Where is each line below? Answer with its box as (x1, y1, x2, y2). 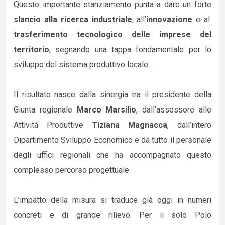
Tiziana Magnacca (83, 120, 167, 130)
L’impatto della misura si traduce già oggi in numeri (14, 195, 211, 205)
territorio (14, 45, 49, 54)
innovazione (146, 15, 193, 24)
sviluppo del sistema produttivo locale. (14, 60, 150, 69)
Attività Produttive (14, 120, 83, 130)
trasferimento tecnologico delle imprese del (14, 30, 211, 39)
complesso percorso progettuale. (14, 165, 131, 175)
